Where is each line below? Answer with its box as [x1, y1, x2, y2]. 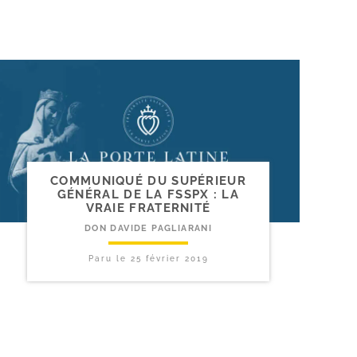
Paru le [88, 254, 131, 264]
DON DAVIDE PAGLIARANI [84, 223, 213, 234]
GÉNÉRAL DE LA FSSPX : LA [57, 187, 240, 202]
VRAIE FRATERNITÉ [85, 201, 211, 216]
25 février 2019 [130, 254, 209, 264]
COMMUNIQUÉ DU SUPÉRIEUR [50, 174, 246, 189]
